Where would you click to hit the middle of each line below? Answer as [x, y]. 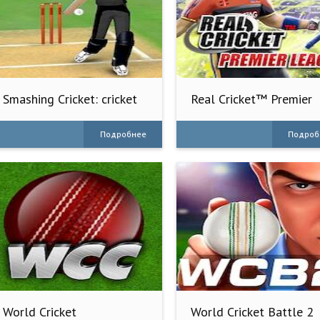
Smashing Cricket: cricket [70, 99]
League [211, 112]
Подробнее [123, 134]
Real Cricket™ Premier [252, 99]
